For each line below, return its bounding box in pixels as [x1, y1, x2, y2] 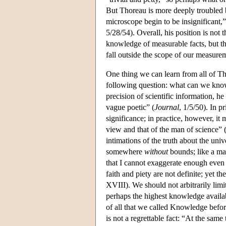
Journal [154, 102, 179, 111]
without [144, 147, 168, 156]
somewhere [106, 147, 144, 156]
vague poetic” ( [106, 102, 154, 111]
